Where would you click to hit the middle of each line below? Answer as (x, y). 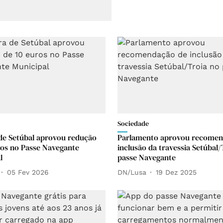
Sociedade (133, 124)
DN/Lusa (132, 172)
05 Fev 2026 (28, 172)
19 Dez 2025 (176, 172)
